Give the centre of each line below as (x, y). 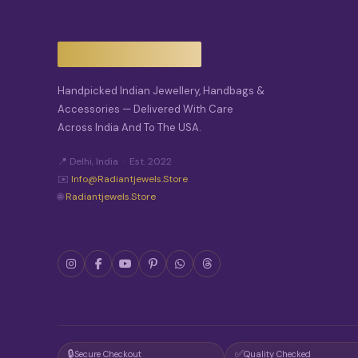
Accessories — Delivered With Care (145, 109)
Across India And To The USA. (129, 127)
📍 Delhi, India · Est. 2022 (115, 161)
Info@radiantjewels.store (129, 179)
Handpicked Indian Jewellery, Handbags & (161, 90)
